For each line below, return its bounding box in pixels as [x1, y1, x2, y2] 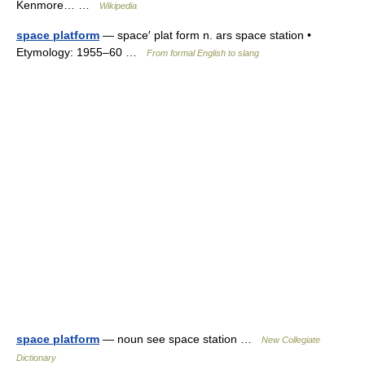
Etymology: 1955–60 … [16, 46, 147, 59]
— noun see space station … [99, 332, 262, 345]
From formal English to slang [147, 48, 259, 58]
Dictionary [16, 353, 56, 363]
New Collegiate [262, 335, 320, 345]
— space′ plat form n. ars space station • [99, 29, 311, 42]
